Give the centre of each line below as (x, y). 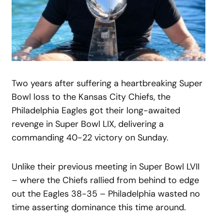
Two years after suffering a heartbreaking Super (107, 83)
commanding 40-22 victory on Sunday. (90, 137)
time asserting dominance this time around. (99, 207)
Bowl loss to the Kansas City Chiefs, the (91, 97)
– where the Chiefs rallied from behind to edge (105, 180)
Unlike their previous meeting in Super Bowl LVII (106, 166)
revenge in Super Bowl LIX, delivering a (88, 124)
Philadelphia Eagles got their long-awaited (96, 110)
